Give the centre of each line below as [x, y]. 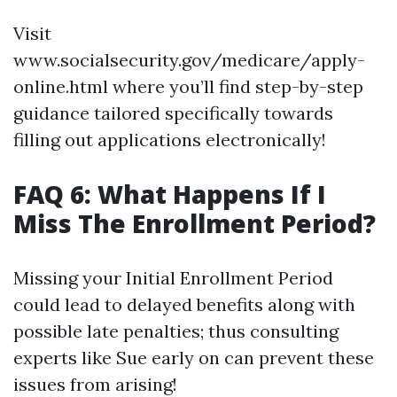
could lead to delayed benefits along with [184, 304]
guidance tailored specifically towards [173, 113]
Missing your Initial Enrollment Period [173, 278]
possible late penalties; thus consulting [176, 331]
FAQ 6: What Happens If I [170, 194]
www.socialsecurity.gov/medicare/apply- [189, 60]
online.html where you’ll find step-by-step [188, 86]
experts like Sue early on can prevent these [194, 358]
